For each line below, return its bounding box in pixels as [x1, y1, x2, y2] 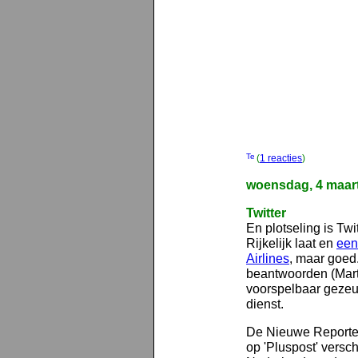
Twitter [246, 205, 286, 220]
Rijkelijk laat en [246, 236, 336, 250]
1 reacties [260, 153, 302, 164]
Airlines [246, 251, 289, 265]
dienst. [246, 296, 284, 311]
